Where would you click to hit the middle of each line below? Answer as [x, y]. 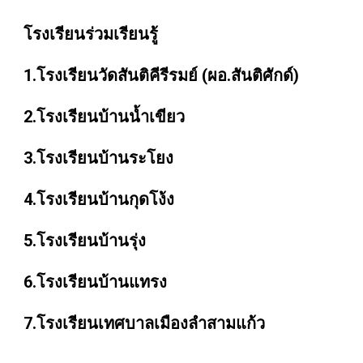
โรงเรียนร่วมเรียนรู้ [91, 34]
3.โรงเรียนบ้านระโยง [101, 158]
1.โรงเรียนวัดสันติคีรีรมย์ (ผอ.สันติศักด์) [164, 75]
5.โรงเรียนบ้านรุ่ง [85, 241]
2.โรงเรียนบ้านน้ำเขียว [105, 117]
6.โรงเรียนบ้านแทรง [96, 282]
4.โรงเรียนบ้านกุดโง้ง [99, 199]
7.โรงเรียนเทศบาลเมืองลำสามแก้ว [145, 323]
